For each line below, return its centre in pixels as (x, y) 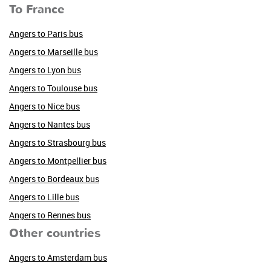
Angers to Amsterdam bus (58, 257)
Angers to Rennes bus (50, 215)
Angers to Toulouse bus (53, 88)
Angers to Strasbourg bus (57, 142)
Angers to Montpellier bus (58, 161)
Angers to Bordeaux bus (54, 179)
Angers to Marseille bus (54, 52)
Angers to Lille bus (44, 197)
